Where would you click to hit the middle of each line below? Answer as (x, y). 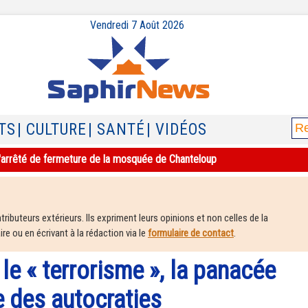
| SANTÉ (117, 130)
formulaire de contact (191, 233)
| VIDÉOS (177, 130)
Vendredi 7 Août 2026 (137, 25)
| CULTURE (52, 130)
